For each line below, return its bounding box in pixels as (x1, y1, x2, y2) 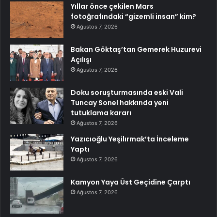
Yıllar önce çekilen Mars (71, 1, 154, 11)
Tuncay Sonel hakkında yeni (71, 97, 169, 108)
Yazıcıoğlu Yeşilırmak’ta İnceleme (71, 134, 189, 144)
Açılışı (71, 54, 92, 64)
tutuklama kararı (71, 108, 131, 118)
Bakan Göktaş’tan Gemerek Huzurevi (71, 44, 201, 54)
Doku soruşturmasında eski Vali (71, 87, 183, 97)
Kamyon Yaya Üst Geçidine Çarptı (71, 177, 190, 187)
